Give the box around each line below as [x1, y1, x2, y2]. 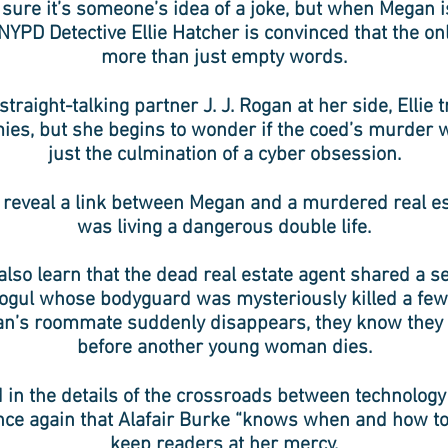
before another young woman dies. [76, 336, 372, 360]
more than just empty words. [101, 46, 347, 70]
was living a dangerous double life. [77, 216, 371, 240]
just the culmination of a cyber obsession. [47, 143, 401, 167]
